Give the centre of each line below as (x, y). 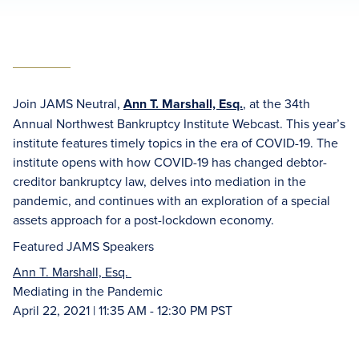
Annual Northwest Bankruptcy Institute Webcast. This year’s (179, 123)
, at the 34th (276, 103)
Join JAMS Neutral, (68, 103)
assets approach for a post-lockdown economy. (145, 220)
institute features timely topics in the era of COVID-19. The (175, 143)
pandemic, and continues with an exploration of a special (171, 200)
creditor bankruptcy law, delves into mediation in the (159, 181)
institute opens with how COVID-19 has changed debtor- (170, 162)
